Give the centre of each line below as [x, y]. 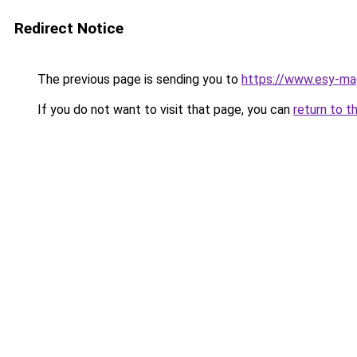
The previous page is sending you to [138, 79]
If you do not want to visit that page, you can [164, 110]
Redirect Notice [69, 28]
